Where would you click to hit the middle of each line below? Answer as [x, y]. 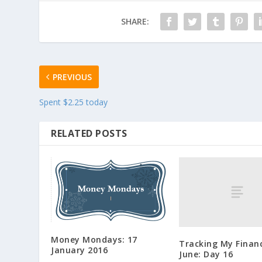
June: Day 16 [206, 254]
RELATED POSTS [89, 133]
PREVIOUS [73, 77]
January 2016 [80, 250]
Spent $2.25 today [74, 102]
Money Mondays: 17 [94, 240]
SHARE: [135, 21]
